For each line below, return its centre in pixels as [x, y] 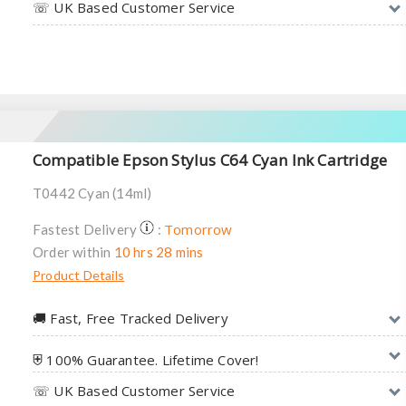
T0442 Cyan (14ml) [92, 193]
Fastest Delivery [87, 229]
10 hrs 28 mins [159, 252]
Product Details [78, 275]
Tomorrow [198, 229]
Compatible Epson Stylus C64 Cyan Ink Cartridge [210, 160]
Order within [73, 252]
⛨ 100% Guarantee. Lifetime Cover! [146, 360]
